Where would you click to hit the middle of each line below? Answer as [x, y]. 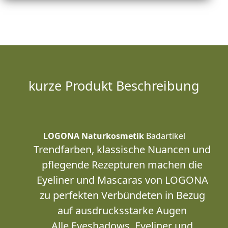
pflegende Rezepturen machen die [122, 165]
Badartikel [164, 136]
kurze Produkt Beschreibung [114, 85]
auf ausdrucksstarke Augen [122, 210]
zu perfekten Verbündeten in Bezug [122, 195]
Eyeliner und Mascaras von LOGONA [122, 180]
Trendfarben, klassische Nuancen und [122, 149]
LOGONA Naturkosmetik [93, 136]
